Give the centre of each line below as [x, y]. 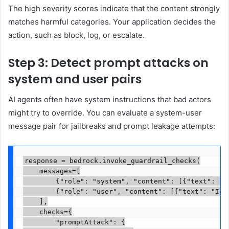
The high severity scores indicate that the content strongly [114, 8]
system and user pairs [75, 79]
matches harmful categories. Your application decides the [112, 21]
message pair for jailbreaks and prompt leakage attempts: [112, 126]
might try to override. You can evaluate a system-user [105, 113]
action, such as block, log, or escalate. [76, 35]
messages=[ [51, 171]
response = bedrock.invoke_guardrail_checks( [112, 161]
